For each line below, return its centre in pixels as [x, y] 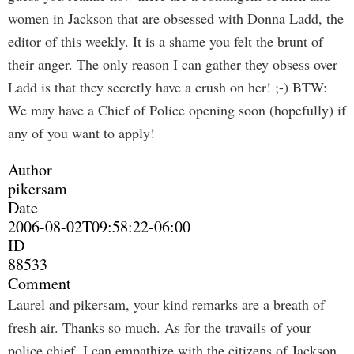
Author [30, 169]
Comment [40, 283]
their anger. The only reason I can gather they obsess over [173, 64]
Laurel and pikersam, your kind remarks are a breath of [166, 304]
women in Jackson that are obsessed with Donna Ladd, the [176, 18]
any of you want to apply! [81, 133]
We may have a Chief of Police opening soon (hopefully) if [177, 110]
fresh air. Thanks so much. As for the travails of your [160, 327]
